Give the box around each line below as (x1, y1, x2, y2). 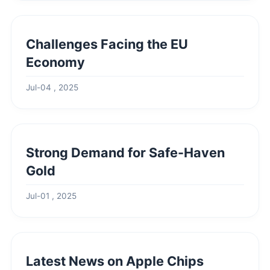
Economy (26, 54, 85, 70)
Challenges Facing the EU (26, 36, 188, 52)
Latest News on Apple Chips (26, 253, 204, 269)
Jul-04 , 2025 (26, 83, 78, 92)
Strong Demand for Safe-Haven (26, 145, 225, 160)
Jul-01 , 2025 (26, 191, 77, 201)
